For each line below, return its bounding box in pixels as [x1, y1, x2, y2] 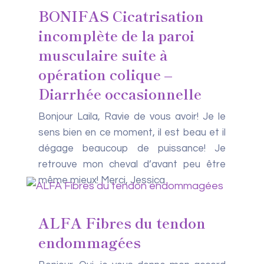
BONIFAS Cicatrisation [38, 5, 204, 26]
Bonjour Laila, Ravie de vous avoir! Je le [38, 111, 226, 122]
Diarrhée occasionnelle [38, 83, 202, 104]
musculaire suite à [38, 44, 167, 65]
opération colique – [38, 64, 172, 84]
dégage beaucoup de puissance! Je [38, 143, 226, 154]
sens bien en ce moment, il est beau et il [38, 127, 226, 138]
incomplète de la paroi [38, 25, 194, 45]
